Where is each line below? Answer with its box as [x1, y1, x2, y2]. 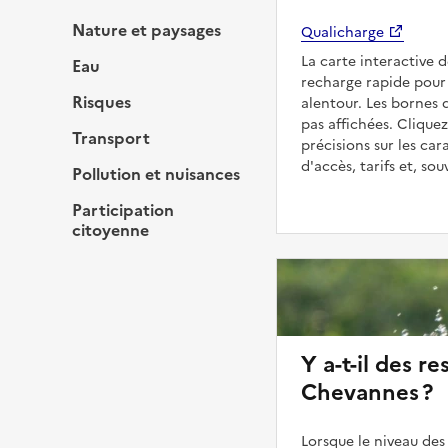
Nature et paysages [72, 17, 221, 42]
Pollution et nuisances [72, 161, 240, 186]
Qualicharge [301, 21, 384, 43]
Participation [72, 197, 174, 222]
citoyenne [72, 217, 149, 242]
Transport [72, 125, 150, 150]
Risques [72, 89, 131, 114]
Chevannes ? [301, 375, 433, 409]
